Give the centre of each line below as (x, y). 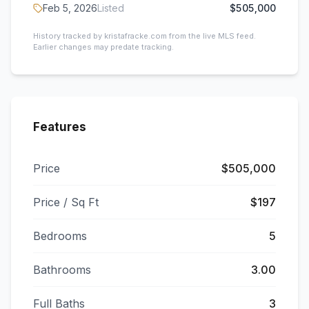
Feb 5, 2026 (70, 8)
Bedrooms (60, 236)
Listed (111, 8)
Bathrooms (62, 270)
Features (60, 127)
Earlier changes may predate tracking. (103, 47)
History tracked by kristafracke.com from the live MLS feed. (144, 36)
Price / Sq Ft (66, 202)
